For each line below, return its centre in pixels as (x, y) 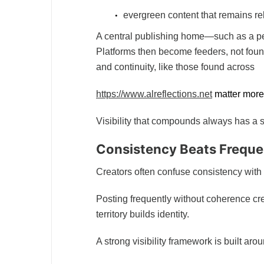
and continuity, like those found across (175, 67)
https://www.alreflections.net (154, 94)
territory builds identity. (143, 214)
